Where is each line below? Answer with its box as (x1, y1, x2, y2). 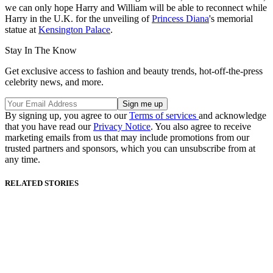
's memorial (209, 13, 253, 24)
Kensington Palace (38, 24, 110, 35)
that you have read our (5, 121, 93, 132)
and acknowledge (199, 110, 266, 121)
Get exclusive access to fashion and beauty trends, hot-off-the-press (5, 66, 263, 77)
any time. (5, 154, 40, 165)
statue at (5, 24, 38, 35)
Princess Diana (152, 13, 209, 24)
